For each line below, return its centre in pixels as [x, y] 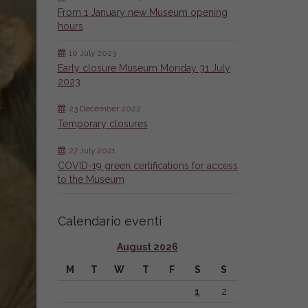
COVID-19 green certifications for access [147, 166]
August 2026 [147, 247]
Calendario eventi [109, 221]
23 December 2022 [104, 109]
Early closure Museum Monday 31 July [144, 68]
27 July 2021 [92, 151]
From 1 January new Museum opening [142, 12]
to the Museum [91, 179]
